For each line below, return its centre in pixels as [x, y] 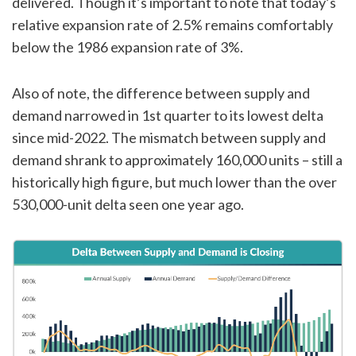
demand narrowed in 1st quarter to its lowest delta [168, 116]
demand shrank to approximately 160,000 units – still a [177, 160]
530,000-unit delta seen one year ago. [128, 205]
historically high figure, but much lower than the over [174, 182]
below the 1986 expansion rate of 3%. [128, 47]
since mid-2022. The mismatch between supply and [169, 138]
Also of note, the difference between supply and [161, 93]
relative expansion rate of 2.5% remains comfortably [172, 25]
